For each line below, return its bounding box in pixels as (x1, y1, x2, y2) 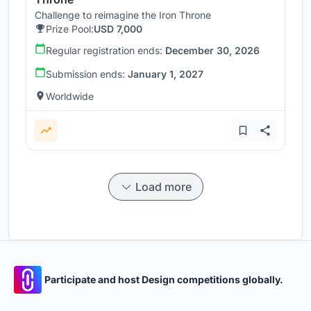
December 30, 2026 (165, 44, 260, 56)
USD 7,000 (94, 22, 142, 35)
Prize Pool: (46, 22, 94, 35)
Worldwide (46, 90, 94, 102)
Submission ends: (46, 67, 128, 80)
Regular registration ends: (46, 44, 165, 56)
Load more (135, 179, 192, 194)
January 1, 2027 (128, 67, 203, 80)
